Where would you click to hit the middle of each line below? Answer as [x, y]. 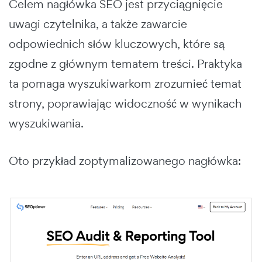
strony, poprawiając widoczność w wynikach [125, 103]
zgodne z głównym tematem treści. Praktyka [125, 63]
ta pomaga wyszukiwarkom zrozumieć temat [125, 83]
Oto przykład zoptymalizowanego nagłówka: [125, 161]
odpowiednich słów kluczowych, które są [117, 44]
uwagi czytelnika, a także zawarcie [98, 24]
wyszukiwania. [46, 123]
